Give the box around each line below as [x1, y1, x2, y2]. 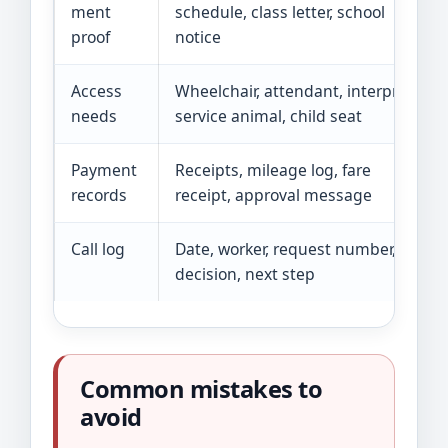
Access [71, 80, 122, 102]
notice [175, 26, 221, 48]
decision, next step [175, 263, 315, 285]
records [71, 184, 127, 206]
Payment [71, 159, 137, 181]
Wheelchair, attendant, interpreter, [175, 80, 429, 102]
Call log [71, 238, 125, 260]
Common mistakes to [80, 372, 323, 405]
